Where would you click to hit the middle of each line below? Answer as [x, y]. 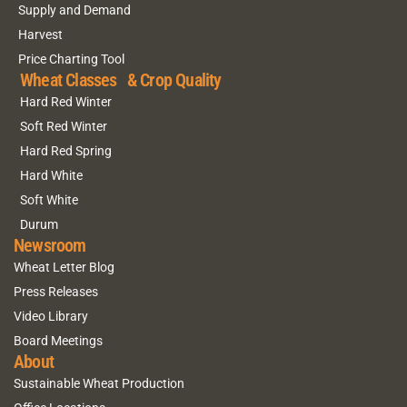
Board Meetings [58, 340]
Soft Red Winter [64, 126]
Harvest [40, 34]
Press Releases [56, 291]
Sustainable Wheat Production [99, 383]
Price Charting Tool [71, 59]
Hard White [51, 175]
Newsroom [50, 246]
